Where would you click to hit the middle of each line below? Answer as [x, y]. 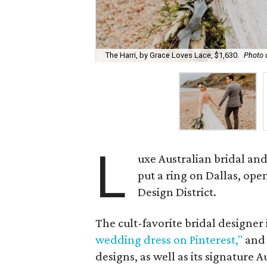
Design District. [177, 192]
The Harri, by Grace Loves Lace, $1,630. [172, 55]
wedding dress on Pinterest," [169, 240]
